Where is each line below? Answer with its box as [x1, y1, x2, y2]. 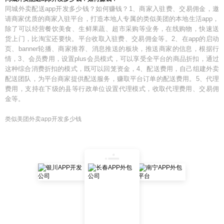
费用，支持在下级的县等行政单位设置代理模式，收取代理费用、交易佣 [5, 85, 219, 92]
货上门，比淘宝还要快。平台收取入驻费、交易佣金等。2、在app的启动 [5, 35, 219, 42]
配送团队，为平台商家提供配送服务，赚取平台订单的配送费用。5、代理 [5, 75, 219, 82]
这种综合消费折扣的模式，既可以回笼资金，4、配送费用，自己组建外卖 [5, 65, 219, 72]
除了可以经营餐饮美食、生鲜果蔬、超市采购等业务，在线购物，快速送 [5, 25, 219, 32]
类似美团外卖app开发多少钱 [5, 115, 81, 122]
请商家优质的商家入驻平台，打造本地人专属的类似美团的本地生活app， [5, 15, 219, 22]
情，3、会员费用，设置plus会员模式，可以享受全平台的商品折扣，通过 [5, 55, 219, 62]
